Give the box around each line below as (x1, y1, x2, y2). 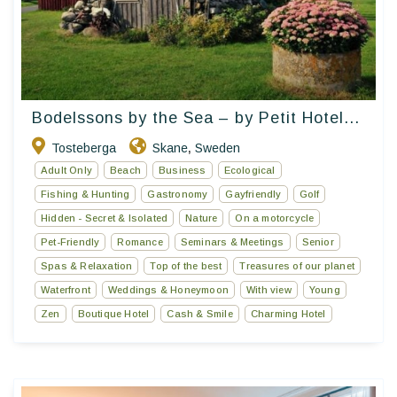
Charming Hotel (250, 307, 326, 319)
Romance (117, 236, 163, 247)
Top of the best (150, 260, 222, 271)
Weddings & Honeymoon (108, 284, 229, 295)
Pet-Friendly (41, 236, 100, 247)
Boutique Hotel (77, 307, 150, 319)
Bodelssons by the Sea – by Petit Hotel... (32, 108, 360, 127)
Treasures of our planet (239, 260, 355, 271)
